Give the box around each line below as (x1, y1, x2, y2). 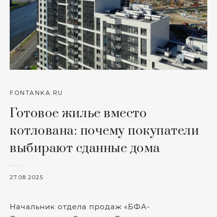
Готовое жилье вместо (10, 106, 147, 122)
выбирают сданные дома (10, 140, 160, 156)
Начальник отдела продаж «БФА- (10, 202, 150, 211)
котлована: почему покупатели (10, 123, 199, 139)
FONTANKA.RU (10, 90, 63, 96)
